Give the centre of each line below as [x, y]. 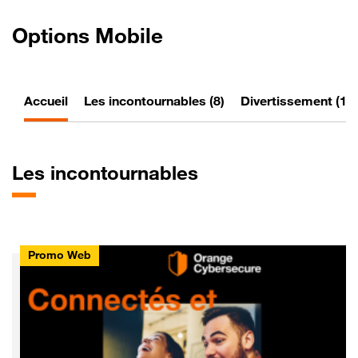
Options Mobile [88, 36]
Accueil [46, 101]
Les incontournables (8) [154, 101]
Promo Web [60, 255]
